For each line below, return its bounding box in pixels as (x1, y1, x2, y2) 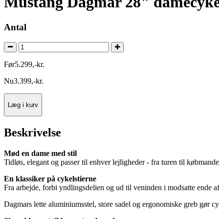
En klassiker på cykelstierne (4, 175, 96, 183)
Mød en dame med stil (4, 149, 77, 158)
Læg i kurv (8, 101, 38, 109)
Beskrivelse (4, 126, 61, 139)
